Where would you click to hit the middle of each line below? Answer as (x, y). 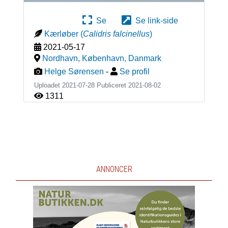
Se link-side (155, 20)
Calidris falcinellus (116, 34)
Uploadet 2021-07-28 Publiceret (81, 85)
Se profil (134, 71)
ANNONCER (114, 169)
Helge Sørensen (74, 71)
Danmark (145, 58)
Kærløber (61, 34)
